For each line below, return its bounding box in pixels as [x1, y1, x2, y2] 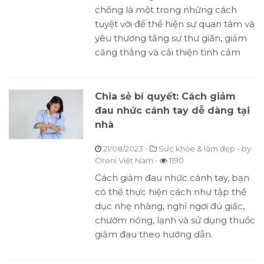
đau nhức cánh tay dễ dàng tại [94, 105, 250, 117]
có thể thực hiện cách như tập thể [94, 186, 246, 198]
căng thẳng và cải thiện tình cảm [94, 47, 240, 58]
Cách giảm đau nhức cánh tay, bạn [94, 172, 249, 184]
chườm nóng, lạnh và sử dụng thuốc [94, 214, 255, 226]
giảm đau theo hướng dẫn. [94, 229, 213, 240]
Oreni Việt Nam [94, 156, 153, 166]
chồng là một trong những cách [94, 4, 237, 16]
